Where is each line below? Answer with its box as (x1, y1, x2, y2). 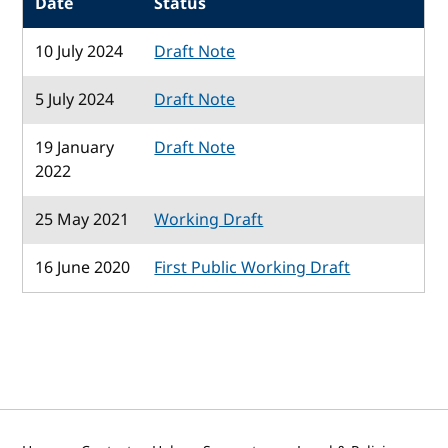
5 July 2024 (35, 87, 115, 112)
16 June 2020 (35, 255, 131, 280)
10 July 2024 (35, 39, 124, 64)
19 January (35, 135, 115, 160)
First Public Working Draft (154, 255, 351, 280)
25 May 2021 (35, 207, 130, 232)
